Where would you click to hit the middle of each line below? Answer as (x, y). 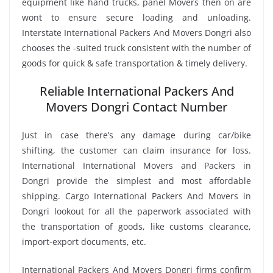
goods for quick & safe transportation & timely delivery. (135, 63)
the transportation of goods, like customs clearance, (136, 226)
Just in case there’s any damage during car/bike (136, 135)
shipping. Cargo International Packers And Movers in (136, 196)
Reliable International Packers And (136, 91)
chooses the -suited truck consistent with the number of (136, 48)
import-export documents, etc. (84, 241)
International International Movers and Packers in (136, 165)
